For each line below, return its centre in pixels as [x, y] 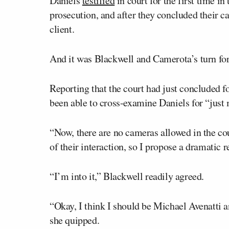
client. [62, 29]
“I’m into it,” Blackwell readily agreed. [127, 176]
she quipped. [75, 220]
